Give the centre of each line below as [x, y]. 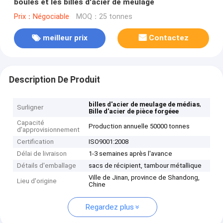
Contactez [169, 38]
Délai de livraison [42, 154]
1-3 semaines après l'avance [131, 154]
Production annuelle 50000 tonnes [139, 126]
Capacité [31, 123]
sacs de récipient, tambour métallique [145, 166]
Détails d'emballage [47, 166]
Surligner [30, 108]
